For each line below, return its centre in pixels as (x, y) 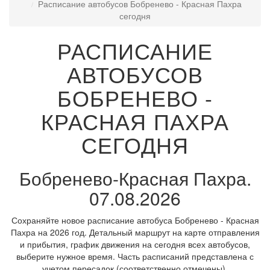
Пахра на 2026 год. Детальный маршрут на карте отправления (135, 232)
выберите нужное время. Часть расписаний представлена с (135, 256)
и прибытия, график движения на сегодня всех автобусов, (135, 244)
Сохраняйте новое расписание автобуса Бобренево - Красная (135, 220)
